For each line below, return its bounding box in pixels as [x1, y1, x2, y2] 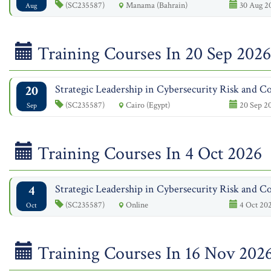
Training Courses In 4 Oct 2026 [33, 142, 262, 166]
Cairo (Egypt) [124, 99, 170, 111]
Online [124, 199, 148, 211]
